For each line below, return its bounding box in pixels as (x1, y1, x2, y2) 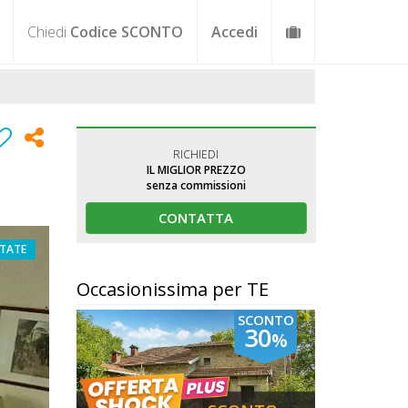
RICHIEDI (173, 147, 219, 162)
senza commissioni (146, 178, 246, 193)
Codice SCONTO (70, 21, 183, 42)
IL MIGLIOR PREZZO (146, 162, 246, 178)
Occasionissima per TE (76, 277, 269, 301)
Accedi (211, 21, 258, 42)
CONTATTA (158, 209, 233, 227)
